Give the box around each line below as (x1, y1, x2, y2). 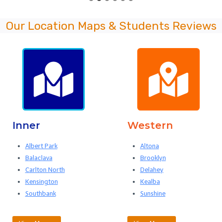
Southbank (25, 190, 56, 198)
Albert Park (25, 142, 57, 150)
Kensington (25, 178, 58, 186)
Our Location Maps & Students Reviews (5, 19, 217, 33)
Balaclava (25, 154, 53, 162)
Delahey (140, 166, 164, 174)
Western (127, 119, 173, 132)
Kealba (140, 178, 160, 186)
